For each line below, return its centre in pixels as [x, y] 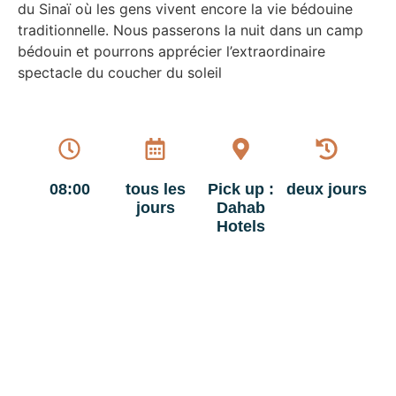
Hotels [241, 227]
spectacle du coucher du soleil [120, 72]
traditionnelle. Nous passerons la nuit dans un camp [190, 30]
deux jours [327, 190]
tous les [155, 190]
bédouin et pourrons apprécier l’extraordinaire [171, 51]
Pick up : [241, 190]
